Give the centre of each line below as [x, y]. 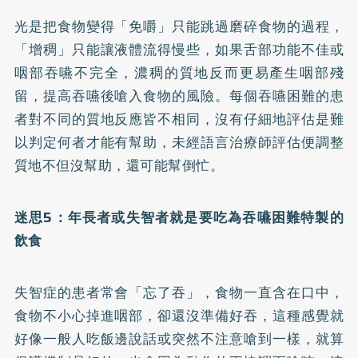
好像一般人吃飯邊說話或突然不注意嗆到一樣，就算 [179, 338]
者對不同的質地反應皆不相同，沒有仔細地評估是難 [179, 119]
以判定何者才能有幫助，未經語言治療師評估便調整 [179, 142]
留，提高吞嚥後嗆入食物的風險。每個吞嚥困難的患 [179, 95]
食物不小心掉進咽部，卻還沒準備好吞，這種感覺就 [179, 315]
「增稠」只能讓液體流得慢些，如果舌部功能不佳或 [179, 49]
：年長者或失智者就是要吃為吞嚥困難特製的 [198, 217]
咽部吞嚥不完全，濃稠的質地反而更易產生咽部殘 [179, 72]
